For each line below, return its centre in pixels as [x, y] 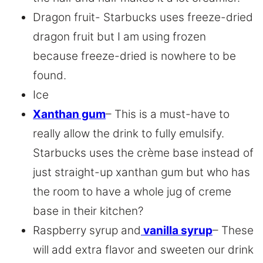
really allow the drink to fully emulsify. [129, 134]
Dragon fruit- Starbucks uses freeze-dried [143, 18]
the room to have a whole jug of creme [132, 192]
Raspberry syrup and [87, 231]
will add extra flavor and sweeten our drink [143, 250]
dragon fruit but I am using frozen [119, 37]
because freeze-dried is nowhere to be [134, 56]
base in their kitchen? [88, 211]
